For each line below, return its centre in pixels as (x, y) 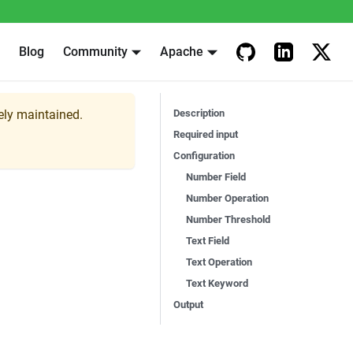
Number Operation (227, 198)
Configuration (204, 156)
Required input (206, 134)
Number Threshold (228, 219)
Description (199, 113)
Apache (182, 52)
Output (188, 305)
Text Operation (219, 262)
